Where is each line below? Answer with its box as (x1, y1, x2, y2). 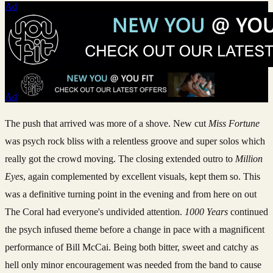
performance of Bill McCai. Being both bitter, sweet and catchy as (5, 241, 258, 252)
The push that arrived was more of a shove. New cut (5, 118, 208, 129)
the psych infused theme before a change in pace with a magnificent (5, 224, 264, 235)
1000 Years (185, 206, 228, 217)
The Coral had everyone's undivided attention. (5, 206, 185, 217)
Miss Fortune (208, 118, 260, 129)
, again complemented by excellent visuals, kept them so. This (23, 171, 260, 182)
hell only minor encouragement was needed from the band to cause (5, 259, 261, 270)
